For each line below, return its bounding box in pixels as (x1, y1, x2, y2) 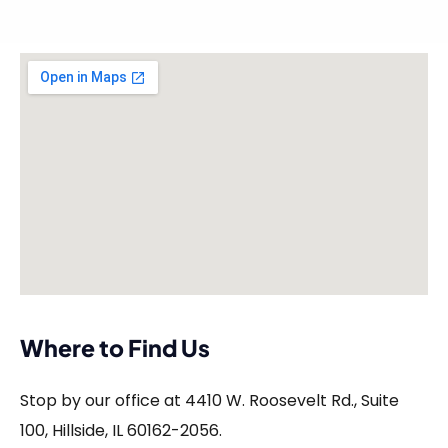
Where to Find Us (20, 333, 210, 363)
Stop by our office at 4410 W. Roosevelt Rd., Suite (20, 389, 399, 413)
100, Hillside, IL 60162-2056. (20, 419, 222, 443)
